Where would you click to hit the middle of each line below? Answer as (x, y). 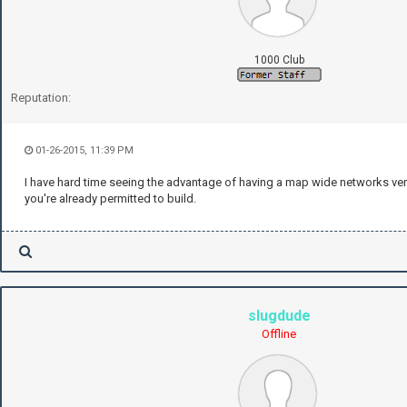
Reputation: (41, 98)
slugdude (279, 316)
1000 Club (279, 60)
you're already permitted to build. (110, 199)
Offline (279, 334)
